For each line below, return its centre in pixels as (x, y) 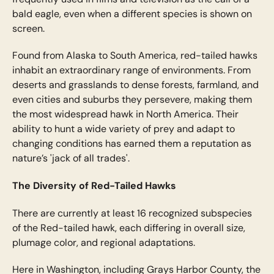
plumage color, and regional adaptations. (105, 242)
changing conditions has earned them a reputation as (131, 143)
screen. (28, 28)
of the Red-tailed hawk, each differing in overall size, (128, 228)
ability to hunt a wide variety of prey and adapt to (123, 128)
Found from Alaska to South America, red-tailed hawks (135, 55)
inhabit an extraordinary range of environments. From (131, 70)
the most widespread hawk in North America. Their (125, 114)
